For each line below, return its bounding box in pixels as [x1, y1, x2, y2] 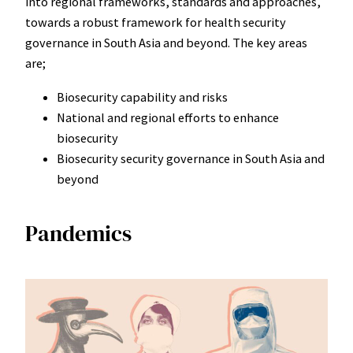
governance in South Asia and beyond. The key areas [25, 35, 307, 51]
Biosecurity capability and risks [57, 88, 228, 105]
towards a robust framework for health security [25, 14, 286, 31]
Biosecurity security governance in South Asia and [57, 150, 325, 166]
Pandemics [25, 218, 132, 249]
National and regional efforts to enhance [57, 109, 279, 125]
